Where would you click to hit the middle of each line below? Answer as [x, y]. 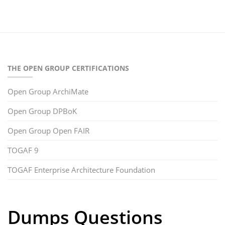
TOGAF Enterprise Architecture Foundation [81, 170]
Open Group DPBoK [42, 111]
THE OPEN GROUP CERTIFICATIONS [68, 68]
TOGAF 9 [23, 150]
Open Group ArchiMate [48, 91]
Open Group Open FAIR [48, 131]
